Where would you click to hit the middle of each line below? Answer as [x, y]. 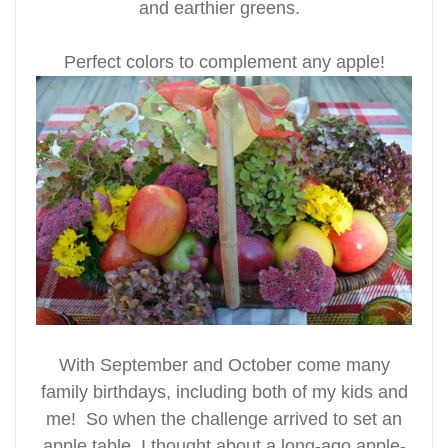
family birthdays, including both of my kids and [224, 391]
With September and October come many [224, 364]
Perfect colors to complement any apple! [224, 61]
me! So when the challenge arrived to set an [224, 418]
